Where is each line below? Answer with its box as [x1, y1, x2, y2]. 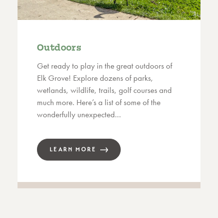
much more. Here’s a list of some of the [37, 97, 161, 108]
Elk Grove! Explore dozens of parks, [37, 73, 153, 84]
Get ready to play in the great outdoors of [37, 60, 172, 72]
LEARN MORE [50, 146, 96, 153]
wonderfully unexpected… [37, 109, 121, 120]
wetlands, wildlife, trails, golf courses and [37, 85, 172, 96]
